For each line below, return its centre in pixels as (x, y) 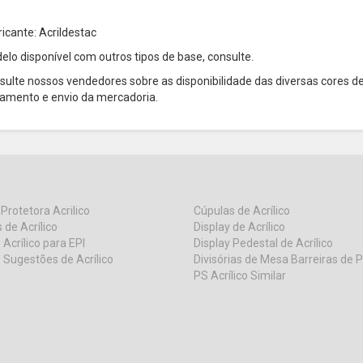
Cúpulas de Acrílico (242, 210)
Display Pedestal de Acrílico (263, 243)
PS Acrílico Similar (240, 275)
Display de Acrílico (239, 226)
